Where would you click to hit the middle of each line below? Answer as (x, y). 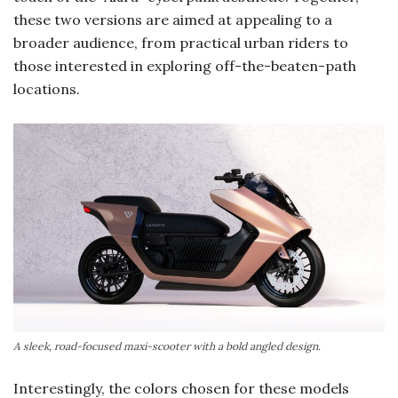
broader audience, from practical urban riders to (181, 42)
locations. (47, 88)
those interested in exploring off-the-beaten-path (185, 65)
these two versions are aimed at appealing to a (173, 19)
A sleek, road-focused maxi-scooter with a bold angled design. (167, 346)
